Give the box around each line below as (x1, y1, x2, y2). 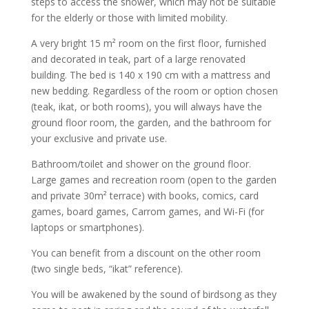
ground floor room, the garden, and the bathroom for (30, 115, 271, 129)
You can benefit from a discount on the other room (30, 246, 261, 259)
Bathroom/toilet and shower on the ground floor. (30, 157, 251, 170)
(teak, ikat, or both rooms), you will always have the (30, 99, 262, 113)
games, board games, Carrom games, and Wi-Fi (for (30, 204, 264, 218)
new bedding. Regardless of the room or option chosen (30, 83, 278, 97)
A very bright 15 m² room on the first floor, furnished (30, 36, 266, 50)
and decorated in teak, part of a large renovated (30, 52, 246, 66)
